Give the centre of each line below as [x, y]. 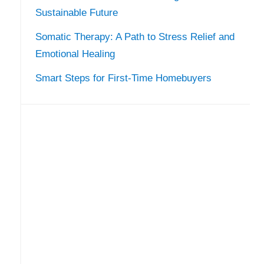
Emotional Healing [75, 54]
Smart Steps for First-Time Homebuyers [123, 78]
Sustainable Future [76, 13]
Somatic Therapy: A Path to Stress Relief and [135, 37]
